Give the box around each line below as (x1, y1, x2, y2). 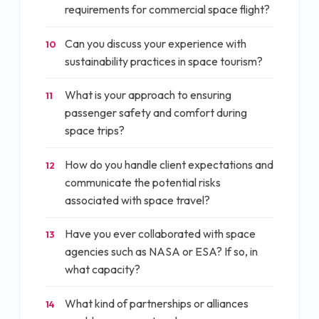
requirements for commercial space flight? (65, 2, 270, 17)
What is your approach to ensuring (65, 88, 231, 103)
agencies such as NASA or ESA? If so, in (65, 244, 258, 259)
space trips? (65, 123, 125, 138)
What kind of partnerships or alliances (65, 296, 249, 311)
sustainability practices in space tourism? (65, 53, 263, 68)
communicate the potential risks (65, 174, 221, 189)
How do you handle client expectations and (65, 157, 273, 172)
